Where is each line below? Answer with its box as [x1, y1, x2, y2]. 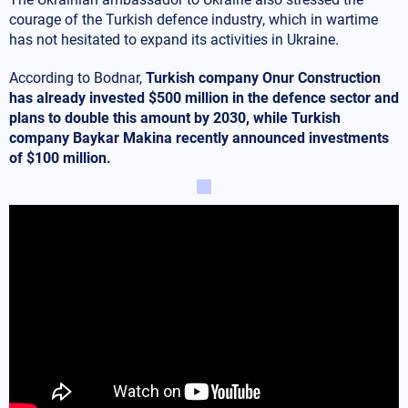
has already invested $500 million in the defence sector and [9, 88, 399, 107]
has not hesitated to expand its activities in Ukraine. [9, 30, 339, 48]
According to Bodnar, [9, 68, 146, 87]
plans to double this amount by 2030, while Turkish [9, 108, 341, 127]
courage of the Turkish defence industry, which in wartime [9, 10, 378, 28]
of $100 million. [9, 148, 111, 167]
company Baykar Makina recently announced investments [9, 128, 389, 147]
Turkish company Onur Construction [146, 68, 381, 87]
